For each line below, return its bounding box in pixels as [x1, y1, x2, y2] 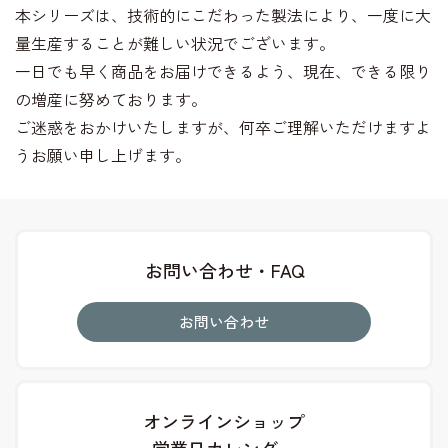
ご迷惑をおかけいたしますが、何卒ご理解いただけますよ [15, 115, 431, 139]
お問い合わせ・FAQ [144, 257, 304, 283]
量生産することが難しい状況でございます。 [15, 31, 335, 55]
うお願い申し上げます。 [15, 143, 191, 167]
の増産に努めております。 [15, 87, 207, 111]
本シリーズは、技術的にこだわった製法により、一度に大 [15, 3, 431, 27]
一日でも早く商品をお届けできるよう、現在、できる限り [15, 59, 431, 83]
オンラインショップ [143, 408, 305, 434]
